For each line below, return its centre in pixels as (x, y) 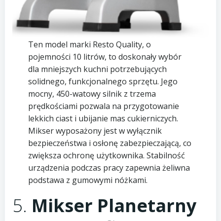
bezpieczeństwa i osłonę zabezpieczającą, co (110, 143)
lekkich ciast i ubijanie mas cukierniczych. (103, 119)
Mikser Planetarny (114, 206)
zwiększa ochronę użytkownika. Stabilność (106, 156)
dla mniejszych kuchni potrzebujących (97, 69)
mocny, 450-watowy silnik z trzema (92, 94)
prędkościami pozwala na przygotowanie (103, 106)
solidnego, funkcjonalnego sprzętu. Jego (103, 82)
